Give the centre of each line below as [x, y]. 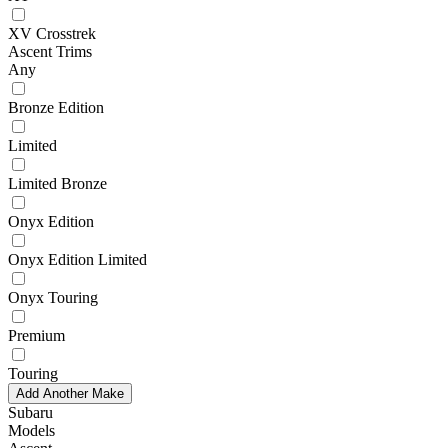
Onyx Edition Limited [77, 259]
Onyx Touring [53, 297]
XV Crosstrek [52, 33]
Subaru [30, 412]
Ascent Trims [50, 51]
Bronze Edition [56, 107]
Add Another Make [70, 393]
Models [31, 430]
